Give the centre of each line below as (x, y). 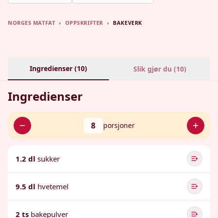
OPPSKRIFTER (84, 23)
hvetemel (53, 186)
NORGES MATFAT (32, 23)
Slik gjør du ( (154, 69)
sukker (49, 159)
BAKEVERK (127, 23)
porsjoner (119, 125)
